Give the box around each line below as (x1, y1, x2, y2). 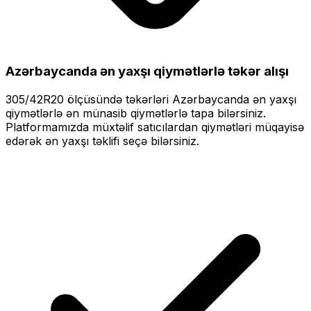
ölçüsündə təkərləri (64, 92, 172, 107)
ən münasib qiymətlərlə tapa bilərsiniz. (62, 106, 266, 121)
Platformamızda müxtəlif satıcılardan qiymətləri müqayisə (6, 120, 304, 135)
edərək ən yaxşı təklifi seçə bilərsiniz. (6, 134, 199, 149)
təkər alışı (225, 63, 289, 80)
